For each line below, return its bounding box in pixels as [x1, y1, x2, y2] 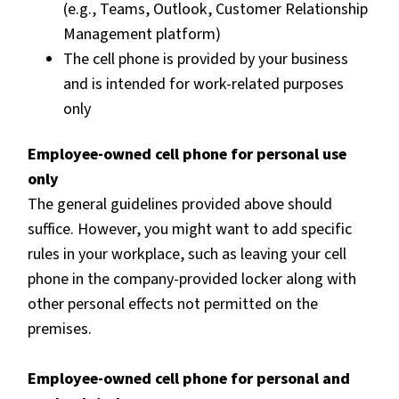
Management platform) [63, 23, 221, 46]
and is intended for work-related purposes [63, 73, 344, 96]
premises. [28, 317, 92, 340]
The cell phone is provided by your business [63, 48, 348, 71]
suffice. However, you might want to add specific [28, 217, 352, 240]
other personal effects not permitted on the [28, 292, 318, 315]
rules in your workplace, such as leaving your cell [28, 242, 346, 265]
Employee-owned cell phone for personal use [28, 142, 346, 166]
